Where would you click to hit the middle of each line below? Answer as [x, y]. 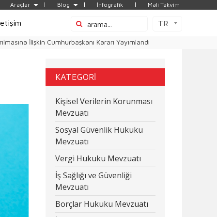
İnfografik [110, 5]
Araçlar [20, 5]
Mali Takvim [164, 5]
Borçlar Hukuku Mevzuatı [101, 204]
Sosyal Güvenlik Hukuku [99, 130]
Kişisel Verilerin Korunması [104, 101]
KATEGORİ [75, 77]
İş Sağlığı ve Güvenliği [93, 175]
